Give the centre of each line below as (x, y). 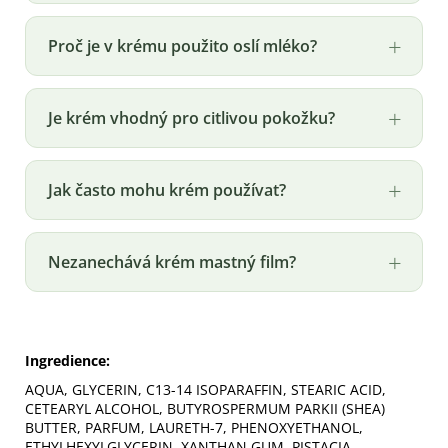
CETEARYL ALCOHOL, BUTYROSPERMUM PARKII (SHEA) (205, 408)
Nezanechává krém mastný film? (172, 261)
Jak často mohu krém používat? (167, 189)
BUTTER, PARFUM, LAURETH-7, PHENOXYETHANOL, (194, 427)
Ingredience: (67, 360)
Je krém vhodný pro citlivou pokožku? (191, 117)
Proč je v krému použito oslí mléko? (182, 45)
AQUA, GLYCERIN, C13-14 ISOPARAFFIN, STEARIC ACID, (205, 389)
